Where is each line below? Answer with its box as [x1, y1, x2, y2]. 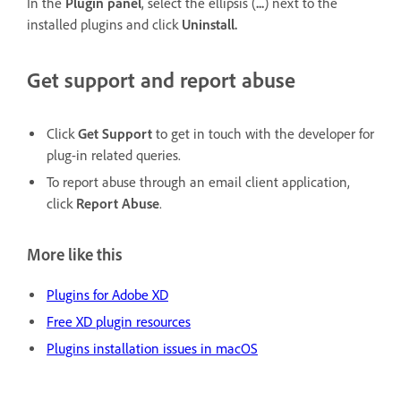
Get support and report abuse [27, 67, 295, 94]
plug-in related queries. [47, 147, 181, 165]
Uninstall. [182, 16, 237, 34]
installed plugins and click [27, 16, 182, 34]
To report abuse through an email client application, [47, 174, 350, 192]
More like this [27, 244, 122, 266]
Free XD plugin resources [47, 313, 191, 331]
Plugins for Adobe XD [47, 286, 168, 304]
